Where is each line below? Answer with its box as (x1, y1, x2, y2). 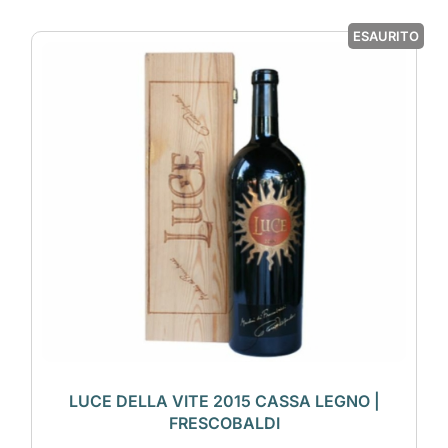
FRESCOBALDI (168, 412, 280, 433)
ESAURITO (353, 28, 420, 45)
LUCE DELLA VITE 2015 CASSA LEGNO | (68, 390, 380, 411)
